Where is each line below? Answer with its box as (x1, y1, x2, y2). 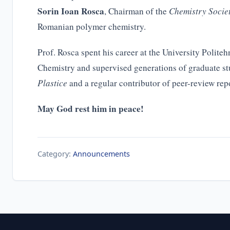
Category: (37, 148, 73, 159)
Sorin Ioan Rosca (37, 4, 104, 17)
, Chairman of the (104, 5, 169, 17)
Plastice (37, 76, 67, 89)
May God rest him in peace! (37, 102, 144, 115)
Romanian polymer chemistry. (37, 20, 146, 32)
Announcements (73, 148, 130, 159)
